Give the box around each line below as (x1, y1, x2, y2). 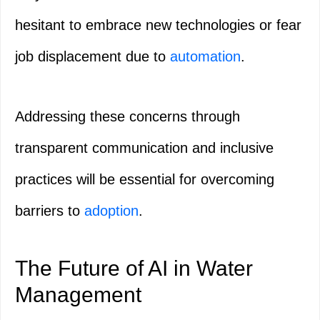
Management (15, 283, 141, 307)
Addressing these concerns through (15, 109, 240, 125)
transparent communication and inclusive (15, 140, 274, 156)
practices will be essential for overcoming (15, 171, 274, 188)
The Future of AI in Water (15, 256, 253, 281)
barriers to (15, 203, 84, 219)
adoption (84, 203, 139, 219)
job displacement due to (15, 49, 170, 65)
